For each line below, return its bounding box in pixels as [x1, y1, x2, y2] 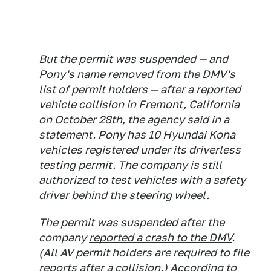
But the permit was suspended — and [39, 53, 228, 66]
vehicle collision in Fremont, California [39, 98, 240, 111]
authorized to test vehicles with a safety [39, 174, 246, 187]
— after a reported [148, 83, 241, 96]
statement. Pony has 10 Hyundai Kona [39, 128, 235, 142]
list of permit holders [39, 83, 148, 96]
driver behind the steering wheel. [39, 189, 209, 202]
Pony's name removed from [39, 68, 183, 81]
